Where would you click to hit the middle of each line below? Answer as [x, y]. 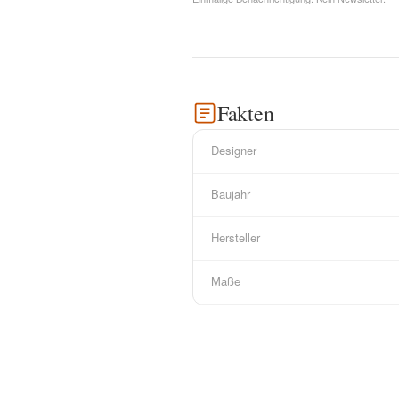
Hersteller [236, 237]
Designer [234, 150]
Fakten [246, 113]
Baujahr [231, 194]
